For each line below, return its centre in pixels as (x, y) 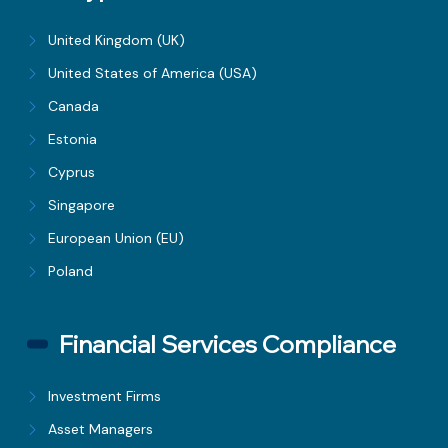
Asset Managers (101, 429)
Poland (71, 271)
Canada (74, 106)
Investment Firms (105, 396)
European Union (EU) (116, 238)
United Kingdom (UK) (117, 40)
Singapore (82, 205)
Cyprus (72, 172)
